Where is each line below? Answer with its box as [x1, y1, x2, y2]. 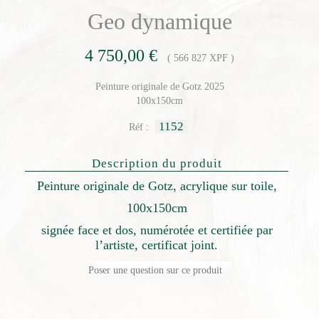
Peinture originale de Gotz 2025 [95, 81, 224, 93]
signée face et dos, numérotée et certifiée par [41, 223, 273, 238]
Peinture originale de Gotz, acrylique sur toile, [36, 179, 277, 194]
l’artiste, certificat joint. [95, 238, 218, 253]
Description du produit [91, 157, 222, 171]
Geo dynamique [87, 9, 232, 35]
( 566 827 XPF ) [162, 53, 234, 64]
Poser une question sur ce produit [88, 265, 222, 276]
